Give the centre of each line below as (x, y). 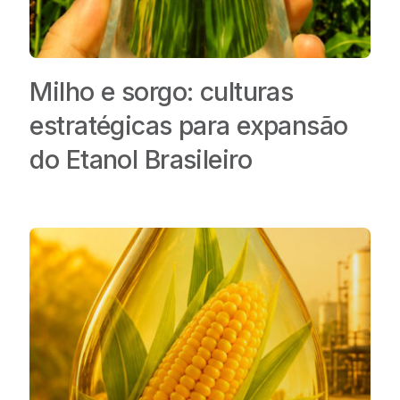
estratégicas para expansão (189, 126)
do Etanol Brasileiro (141, 160)
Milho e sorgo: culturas (162, 92)
